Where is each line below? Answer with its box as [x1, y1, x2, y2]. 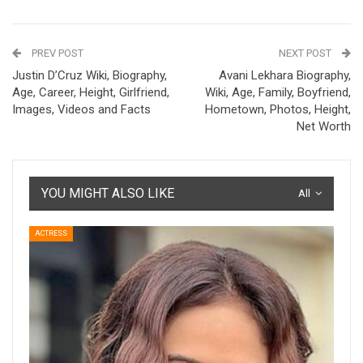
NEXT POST [279, 46, 334, 59]
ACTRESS [35, 229, 67, 238]
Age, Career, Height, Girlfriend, [12, 84, 169, 100]
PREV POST [29, 46, 83, 59]
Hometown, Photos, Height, [205, 101, 351, 117]
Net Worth [297, 118, 351, 134]
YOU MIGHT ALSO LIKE [41, 185, 174, 201]
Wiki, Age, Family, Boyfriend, [205, 84, 351, 100]
